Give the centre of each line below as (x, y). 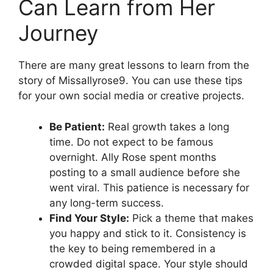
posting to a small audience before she (145, 172)
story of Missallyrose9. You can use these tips (130, 80)
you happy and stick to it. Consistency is (148, 233)
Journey (58, 33)
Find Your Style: (89, 218)
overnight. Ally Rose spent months (133, 157)
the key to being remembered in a (133, 248)
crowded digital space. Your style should (149, 264)
